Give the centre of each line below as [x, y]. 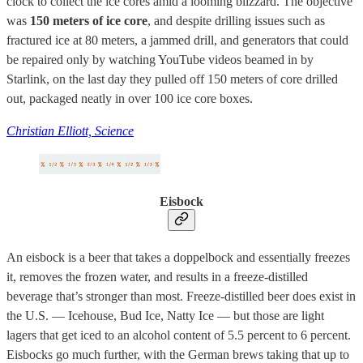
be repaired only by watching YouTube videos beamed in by [160, 59]
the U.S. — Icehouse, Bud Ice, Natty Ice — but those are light [165, 316]
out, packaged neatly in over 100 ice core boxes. [130, 98]
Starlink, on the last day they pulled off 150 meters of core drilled [172, 79]
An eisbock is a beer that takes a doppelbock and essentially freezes [178, 258]
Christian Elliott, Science [70, 130]
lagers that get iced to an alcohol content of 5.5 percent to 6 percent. [179, 335]
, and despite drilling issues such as [236, 20]
